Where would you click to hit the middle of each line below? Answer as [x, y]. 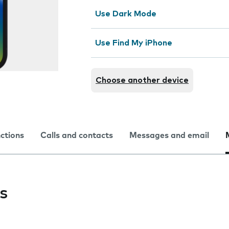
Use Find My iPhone [134, 43]
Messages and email [169, 135]
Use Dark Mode [126, 14]
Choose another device [142, 80]
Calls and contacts [77, 135]
